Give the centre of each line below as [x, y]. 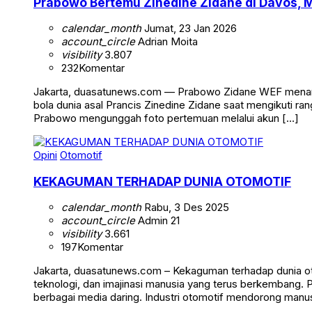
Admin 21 [157, 221]
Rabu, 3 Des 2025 [185, 208]
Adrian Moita [166, 42]
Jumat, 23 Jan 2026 [189, 29]
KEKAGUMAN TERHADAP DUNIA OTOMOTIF [162, 181]
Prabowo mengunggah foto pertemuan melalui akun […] [166, 118]
